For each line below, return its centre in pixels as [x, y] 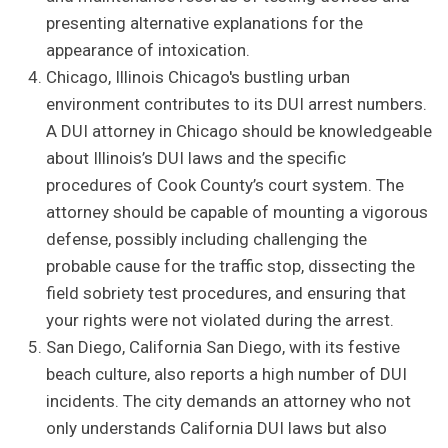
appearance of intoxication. [148, 50]
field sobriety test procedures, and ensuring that [226, 293]
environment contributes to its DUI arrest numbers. [237, 104]
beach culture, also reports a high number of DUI [227, 374]
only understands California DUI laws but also [217, 428]
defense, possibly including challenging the [207, 239]
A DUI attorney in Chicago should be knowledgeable [239, 131]
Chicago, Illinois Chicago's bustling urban [198, 77]
